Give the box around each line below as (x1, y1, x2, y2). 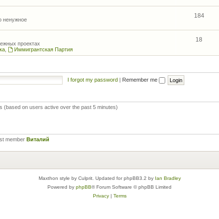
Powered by (47, 184, 76, 190)
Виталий (26, 136, 49, 142)
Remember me (122, 76, 159, 83)
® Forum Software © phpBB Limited (91, 184, 172, 190)
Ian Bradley (154, 175, 181, 181)
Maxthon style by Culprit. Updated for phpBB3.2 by (38, 175, 155, 181)
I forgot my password (67, 76, 118, 83)
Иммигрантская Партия (14, 46, 73, 52)
